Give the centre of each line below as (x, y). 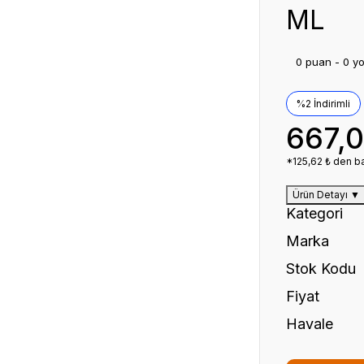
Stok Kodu (321, 269)
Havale (310, 324)
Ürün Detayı (320, 195)
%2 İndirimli (323, 103)
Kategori (314, 213)
